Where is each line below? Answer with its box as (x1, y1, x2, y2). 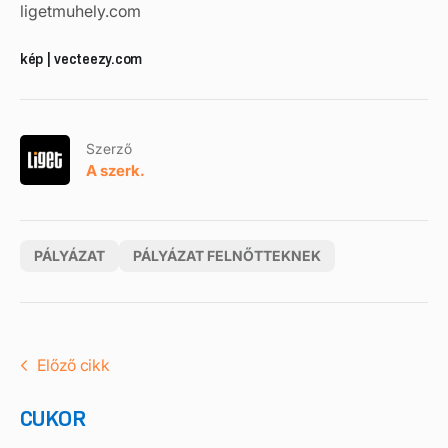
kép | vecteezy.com (20, 50, 142, 68)
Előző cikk (36, 355, 110, 375)
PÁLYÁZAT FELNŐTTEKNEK (133, 247, 321, 264)
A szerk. (86, 160, 145, 180)
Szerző (86, 139, 132, 157)
